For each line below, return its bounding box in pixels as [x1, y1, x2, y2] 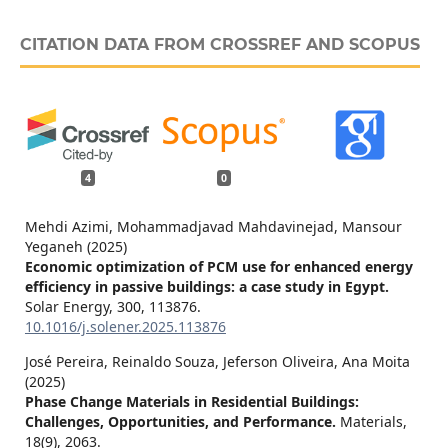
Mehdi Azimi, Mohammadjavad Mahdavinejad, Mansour [24, 216, 402, 236]
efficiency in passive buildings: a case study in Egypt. [24, 276, 389, 296]
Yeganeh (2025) [24, 236, 127, 256]
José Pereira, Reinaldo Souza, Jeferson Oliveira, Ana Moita [24, 351, 410, 371]
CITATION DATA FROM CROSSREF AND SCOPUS [19, 35, 420, 55]
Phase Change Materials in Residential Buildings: [24, 391, 359, 411]
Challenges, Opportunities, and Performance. [24, 411, 340, 431]
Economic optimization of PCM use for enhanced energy [24, 256, 413, 276]
